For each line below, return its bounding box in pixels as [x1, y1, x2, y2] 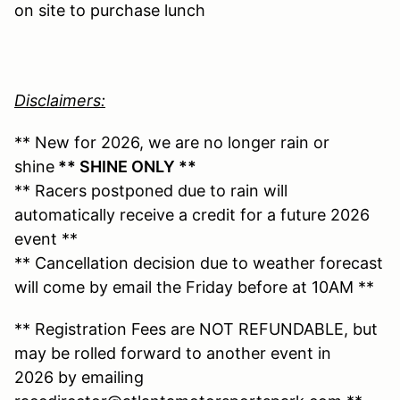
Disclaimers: [14, 90, 105, 110]
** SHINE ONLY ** [54, 156, 200, 176]
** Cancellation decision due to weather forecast [14, 253, 383, 272]
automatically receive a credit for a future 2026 [14, 204, 370, 224]
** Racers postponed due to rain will [14, 180, 287, 200]
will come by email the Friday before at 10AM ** [14, 277, 374, 296]
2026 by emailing [14, 367, 144, 387]
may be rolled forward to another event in [14, 343, 331, 362]
